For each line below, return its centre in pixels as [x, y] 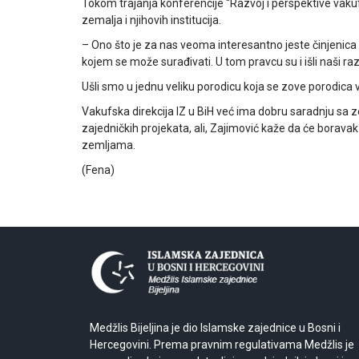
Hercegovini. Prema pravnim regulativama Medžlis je [222, 344]
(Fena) [98, 170]
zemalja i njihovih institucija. [151, 20]
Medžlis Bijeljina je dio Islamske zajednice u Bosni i [215, 327]
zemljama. [109, 145]
